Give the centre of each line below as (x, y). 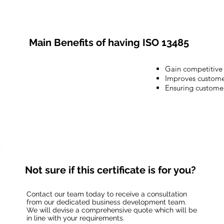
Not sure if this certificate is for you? (111, 170)
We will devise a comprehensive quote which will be (111, 210)
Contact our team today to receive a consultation (106, 194)
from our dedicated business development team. (106, 202)
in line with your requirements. (75, 218)
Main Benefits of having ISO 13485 (109, 42)
